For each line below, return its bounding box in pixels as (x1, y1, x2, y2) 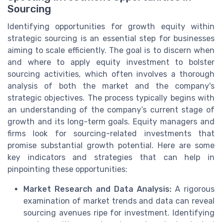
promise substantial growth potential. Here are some (7, 141, 215, 151)
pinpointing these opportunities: (7, 165, 127, 174)
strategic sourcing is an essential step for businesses (7, 34, 215, 44)
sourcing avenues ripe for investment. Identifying (23, 208, 215, 218)
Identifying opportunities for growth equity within (7, 22, 215, 32)
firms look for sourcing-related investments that (7, 129, 215, 139)
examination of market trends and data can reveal (23, 196, 215, 206)
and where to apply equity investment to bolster (7, 57, 215, 67)
